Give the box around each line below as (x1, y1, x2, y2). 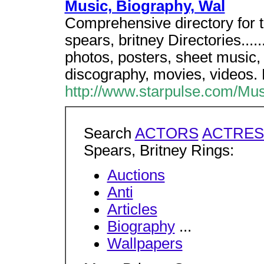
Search (83, 125, 135, 141)
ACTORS (134, 125, 199, 141)
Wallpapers (107, 235, 183, 252)
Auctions (107, 167, 165, 184)
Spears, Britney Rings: (83, 142, 234, 159)
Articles (107, 201, 157, 218)
